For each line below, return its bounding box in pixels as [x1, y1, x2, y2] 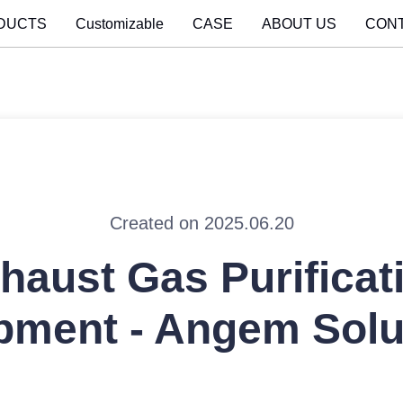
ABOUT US [261, 15, 336, 31]
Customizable [75, 15, 164, 31]
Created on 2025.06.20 [109, 213, 294, 233]
